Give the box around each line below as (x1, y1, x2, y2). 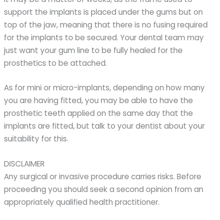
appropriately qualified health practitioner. (4, 197, 160, 208)
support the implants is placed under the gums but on (4, 6, 203, 17)
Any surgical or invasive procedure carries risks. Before (4, 171, 202, 182)
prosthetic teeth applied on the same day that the (4, 108, 193, 119)
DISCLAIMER (4, 159, 45, 169)
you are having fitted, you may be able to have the (4, 95, 193, 106)
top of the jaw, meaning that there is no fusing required (4, 19, 208, 30)
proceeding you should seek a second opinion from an (4, 184, 204, 195)
